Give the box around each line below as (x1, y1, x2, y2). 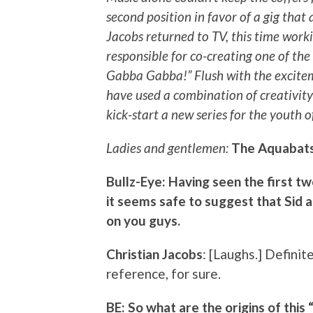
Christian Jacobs (106, 246, 203, 263)
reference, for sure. (106, 265, 221, 282)
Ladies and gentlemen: (106, 140, 231, 156)
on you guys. (106, 212, 180, 229)
